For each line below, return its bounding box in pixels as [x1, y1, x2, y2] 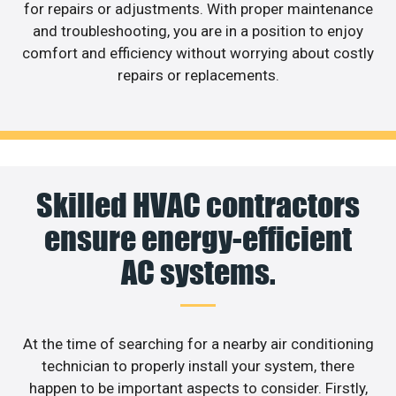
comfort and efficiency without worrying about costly [22, 43, 374, 62]
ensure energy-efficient [44, 219, 352, 259]
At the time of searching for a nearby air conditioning [22, 335, 374, 354]
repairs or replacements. [117, 65, 279, 84]
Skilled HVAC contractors [36, 186, 360, 225]
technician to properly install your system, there [42, 357, 354, 376]
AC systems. [120, 253, 276, 293]
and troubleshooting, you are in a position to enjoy [33, 21, 363, 40]
